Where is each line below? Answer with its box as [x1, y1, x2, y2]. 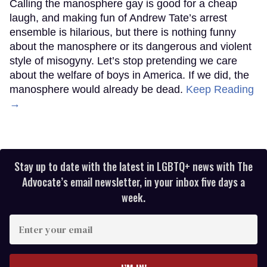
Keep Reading [186, 83, 254, 96]
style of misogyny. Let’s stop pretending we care [10, 55, 237, 67]
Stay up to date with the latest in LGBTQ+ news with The [14, 159, 253, 175]
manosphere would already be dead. [10, 83, 186, 96]
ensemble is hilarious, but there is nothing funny [10, 26, 236, 39]
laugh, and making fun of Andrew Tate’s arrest [10, 12, 227, 24]
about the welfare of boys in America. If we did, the [10, 69, 249, 82]
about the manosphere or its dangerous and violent [10, 41, 252, 53]
